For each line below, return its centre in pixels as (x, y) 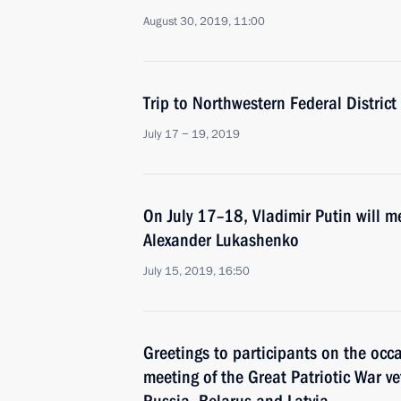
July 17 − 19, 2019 (192, 134)
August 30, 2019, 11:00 (204, 21)
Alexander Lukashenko (221, 240)
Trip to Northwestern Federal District (270, 103)
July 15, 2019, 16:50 (196, 271)
